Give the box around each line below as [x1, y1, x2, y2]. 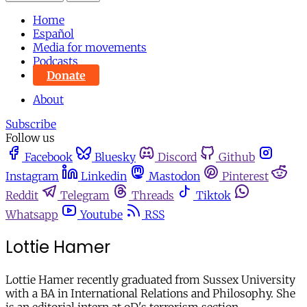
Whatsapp [5, 208, 58, 222]
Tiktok [196, 188, 231, 203]
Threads [132, 188, 174, 203]
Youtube [80, 208, 123, 222]
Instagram [5, 169, 59, 184]
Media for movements [33, 40, 147, 55]
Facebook [25, 150, 73, 164]
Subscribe [5, 117, 56, 132]
